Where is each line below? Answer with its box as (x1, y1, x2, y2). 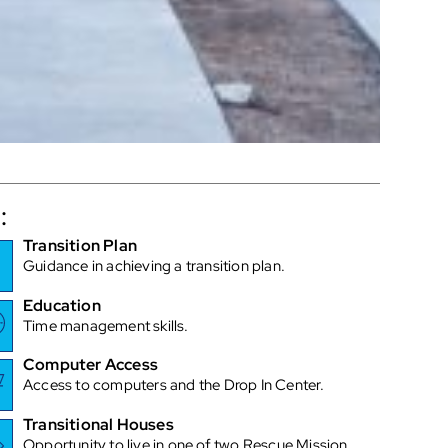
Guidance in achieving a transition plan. (23, 256, 286, 277)
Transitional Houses (23, 413, 174, 435)
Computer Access (23, 354, 159, 376)
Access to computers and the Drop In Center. (23, 375, 325, 396)
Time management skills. (23, 315, 189, 336)
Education (23, 294, 101, 316)
